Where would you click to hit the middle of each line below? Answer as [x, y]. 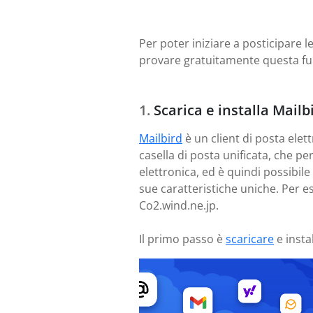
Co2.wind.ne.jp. [179, 205]
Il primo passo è [182, 239]
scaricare [250, 239]
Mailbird [161, 138]
